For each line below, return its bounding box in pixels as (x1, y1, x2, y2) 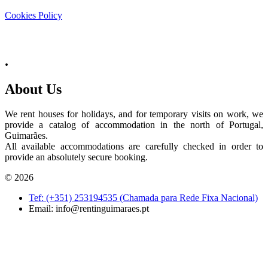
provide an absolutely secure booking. (5, 152, 148, 163)
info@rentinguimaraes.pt (56, 203, 149, 214)
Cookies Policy (5, 10, 62, 20)
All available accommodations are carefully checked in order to (5, 141, 263, 152)
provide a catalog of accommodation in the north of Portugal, (5, 120, 263, 130)
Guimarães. (5, 130, 48, 141)
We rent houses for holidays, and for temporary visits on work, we (5, 109, 263, 120)
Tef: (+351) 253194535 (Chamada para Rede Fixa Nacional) (29, 193, 258, 203)
